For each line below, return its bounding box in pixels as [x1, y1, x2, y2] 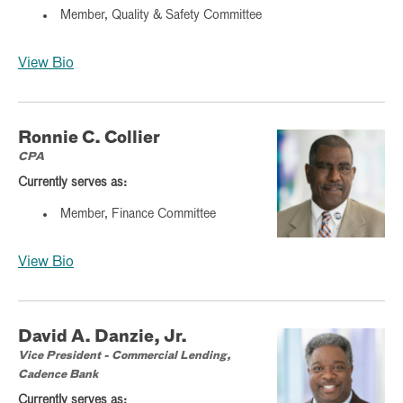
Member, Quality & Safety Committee [60, 8, 262, 22]
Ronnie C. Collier [18, 130, 160, 147]
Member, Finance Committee [60, 207, 216, 220]
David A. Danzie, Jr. [18, 328, 187, 345]
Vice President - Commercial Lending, [18, 350, 231, 362]
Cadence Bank [18, 369, 98, 381]
